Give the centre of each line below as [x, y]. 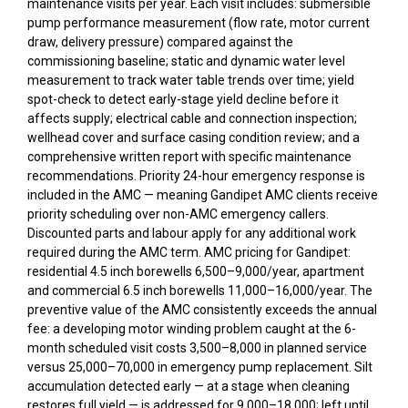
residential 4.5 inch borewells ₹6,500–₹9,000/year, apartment [196, 272]
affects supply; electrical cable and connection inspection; [192, 119]
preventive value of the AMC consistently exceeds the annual [202, 310]
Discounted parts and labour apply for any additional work [192, 234]
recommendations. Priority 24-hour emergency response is [196, 176]
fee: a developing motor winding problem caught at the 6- [192, 329]
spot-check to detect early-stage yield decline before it [183, 100]
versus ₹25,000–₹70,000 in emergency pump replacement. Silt [200, 367]
